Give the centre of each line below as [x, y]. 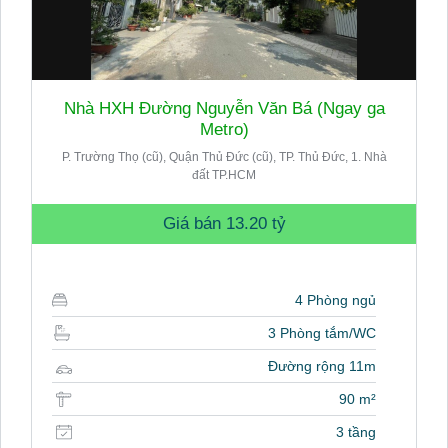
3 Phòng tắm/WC [322, 333]
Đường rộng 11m [322, 366]
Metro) [224, 130]
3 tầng [356, 432]
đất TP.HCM [224, 175]
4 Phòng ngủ [335, 300]
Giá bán [194, 224]
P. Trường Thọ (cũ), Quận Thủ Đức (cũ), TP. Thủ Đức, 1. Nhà [224, 157]
